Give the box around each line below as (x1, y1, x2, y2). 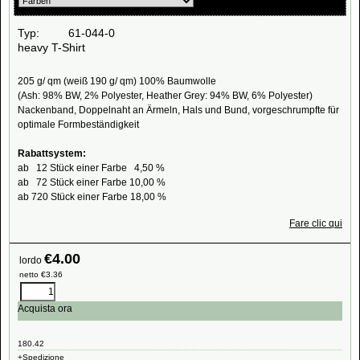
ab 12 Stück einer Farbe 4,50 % (18, 162, 165, 174)
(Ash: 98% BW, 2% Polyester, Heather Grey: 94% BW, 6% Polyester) (18, 89, 313, 101)
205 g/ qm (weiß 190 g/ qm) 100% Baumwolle (18, 75, 216, 87)
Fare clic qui (289, 217, 342, 229)
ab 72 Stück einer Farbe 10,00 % (18, 176, 166, 188)
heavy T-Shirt (18, 41, 85, 54)
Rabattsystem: (18, 147, 86, 159)
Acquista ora (18, 303, 72, 314)
